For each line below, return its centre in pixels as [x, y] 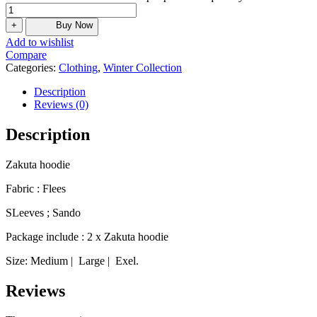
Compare [26, 54]
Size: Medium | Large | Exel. [72, 260]
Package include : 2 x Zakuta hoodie [87, 236]
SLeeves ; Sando [43, 212]
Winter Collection [143, 67]
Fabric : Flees [36, 188]
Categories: [32, 67]
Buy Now [74, 25]
